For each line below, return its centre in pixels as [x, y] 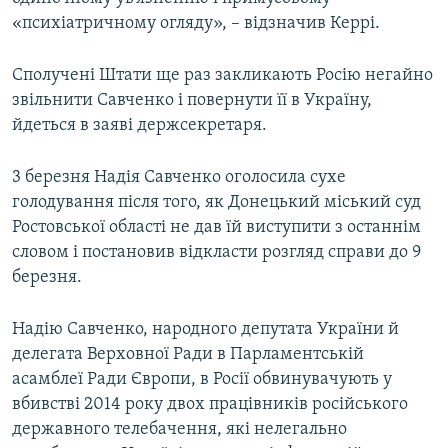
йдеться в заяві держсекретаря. [139, 126]
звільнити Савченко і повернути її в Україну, [192, 101]
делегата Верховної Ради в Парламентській [188, 355]
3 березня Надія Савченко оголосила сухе [179, 178]
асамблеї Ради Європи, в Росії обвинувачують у [202, 380]
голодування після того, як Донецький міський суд [216, 203]
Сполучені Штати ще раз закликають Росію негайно [222, 76]
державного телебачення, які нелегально [179, 430]
